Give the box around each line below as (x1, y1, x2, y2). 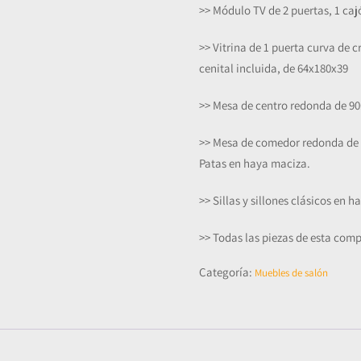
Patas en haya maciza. (199, 156, 311, 172)
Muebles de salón (255, 266, 329, 280)
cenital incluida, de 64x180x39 (199, 60, 349, 77)
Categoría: (199, 264, 255, 280)
